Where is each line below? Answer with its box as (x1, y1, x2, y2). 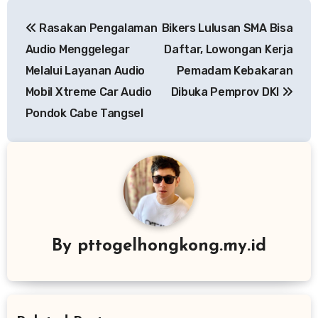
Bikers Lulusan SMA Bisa (161, 21, 293, 35)
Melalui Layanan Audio (25, 63, 146, 77)
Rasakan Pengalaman (36, 21, 158, 35)
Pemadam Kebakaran (176, 63, 293, 77)
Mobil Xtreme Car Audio (25, 84, 152, 99)
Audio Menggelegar (25, 42, 130, 56)
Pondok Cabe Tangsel (25, 106, 143, 120)
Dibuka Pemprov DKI (170, 84, 282, 99)
